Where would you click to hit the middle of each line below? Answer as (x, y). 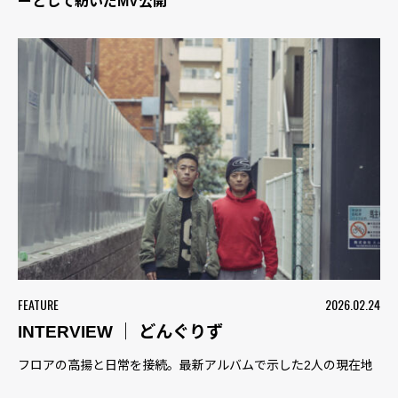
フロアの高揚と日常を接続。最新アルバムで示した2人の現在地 (195, 366)
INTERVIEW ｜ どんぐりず (120, 332)
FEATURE (38, 305)
